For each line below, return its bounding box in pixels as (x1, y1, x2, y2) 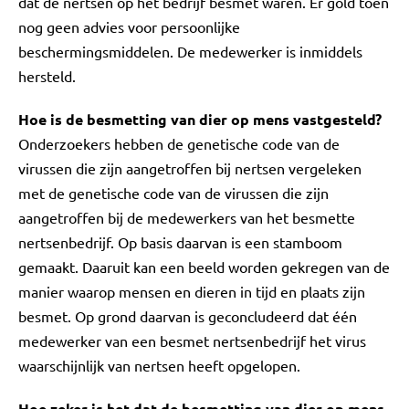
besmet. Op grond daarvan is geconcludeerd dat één (18, 307, 357, 325)
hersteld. (18, 67, 76, 85)
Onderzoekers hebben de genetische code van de (18, 134, 340, 152)
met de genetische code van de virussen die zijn (18, 184, 329, 202)
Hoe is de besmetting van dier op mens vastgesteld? (18, 110, 382, 129)
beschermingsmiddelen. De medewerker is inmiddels (18, 42, 362, 60)
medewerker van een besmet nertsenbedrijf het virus (18, 331, 366, 350)
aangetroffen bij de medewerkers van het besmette (18, 208, 355, 226)
